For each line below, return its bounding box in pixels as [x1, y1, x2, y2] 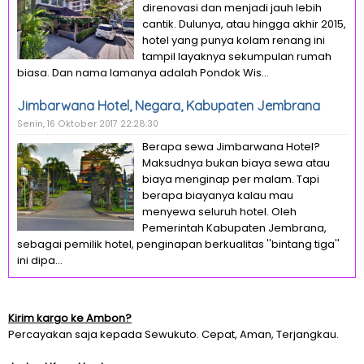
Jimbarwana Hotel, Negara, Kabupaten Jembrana [17, 97, 320, 114]
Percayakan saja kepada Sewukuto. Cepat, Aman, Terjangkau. [8, 327, 339, 342]
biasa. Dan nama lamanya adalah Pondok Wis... [17, 65, 269, 80]
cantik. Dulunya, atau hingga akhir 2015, [142, 16, 346, 32]
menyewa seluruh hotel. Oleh [142, 204, 297, 219]
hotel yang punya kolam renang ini [142, 32, 325, 48]
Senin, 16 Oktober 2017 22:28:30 [17, 118, 158, 130]
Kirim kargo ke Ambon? [8, 310, 132, 326]
